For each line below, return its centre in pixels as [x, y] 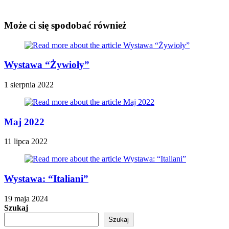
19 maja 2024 [26, 198]
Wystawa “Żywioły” [47, 65]
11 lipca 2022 [26, 142]
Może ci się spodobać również [65, 25]
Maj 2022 [24, 122]
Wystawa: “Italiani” [46, 179]
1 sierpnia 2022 [29, 84]
